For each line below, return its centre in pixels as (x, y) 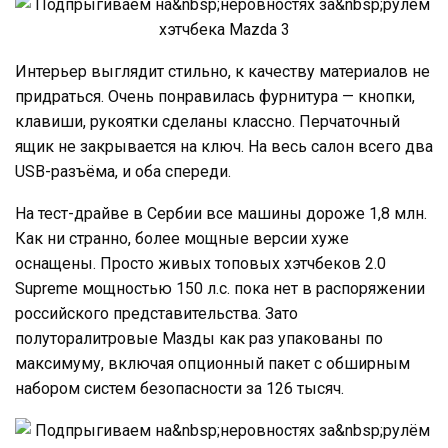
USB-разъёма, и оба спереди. (123, 171)
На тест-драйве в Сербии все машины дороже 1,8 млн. (221, 213)
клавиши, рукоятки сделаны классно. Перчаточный (207, 121)
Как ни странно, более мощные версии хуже (182, 238)
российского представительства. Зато (156, 313)
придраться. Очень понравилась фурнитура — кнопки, (215, 96)
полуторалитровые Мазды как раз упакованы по (199, 338)
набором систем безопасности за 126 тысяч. (179, 388)
